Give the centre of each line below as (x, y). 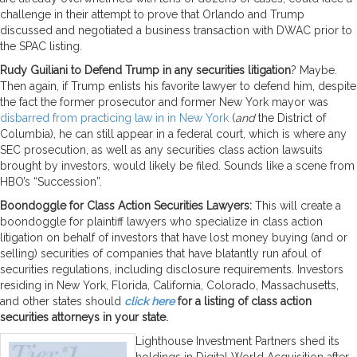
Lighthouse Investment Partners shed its (237, 341)
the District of (290, 118)
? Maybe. (314, 70)
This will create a (296, 205)
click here (149, 301)
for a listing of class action (243, 301)
